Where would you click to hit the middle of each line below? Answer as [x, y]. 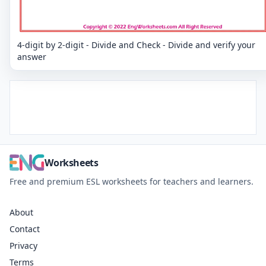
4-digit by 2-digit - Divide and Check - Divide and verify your [136, 45]
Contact [25, 229]
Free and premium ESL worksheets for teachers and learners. [132, 181]
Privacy [23, 245]
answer [32, 56]
